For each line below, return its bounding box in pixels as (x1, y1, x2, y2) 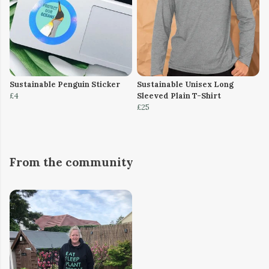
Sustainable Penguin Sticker (10, 79, 120, 89)
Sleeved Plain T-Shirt (137, 90, 221, 101)
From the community (10, 154, 133, 169)
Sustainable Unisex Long (137, 79, 234, 89)
